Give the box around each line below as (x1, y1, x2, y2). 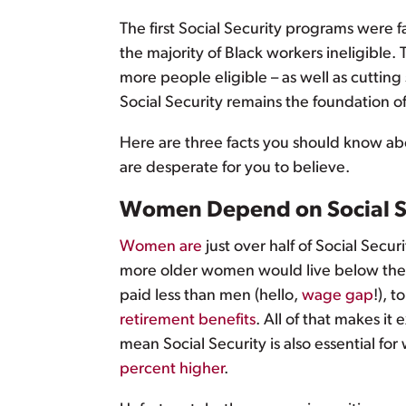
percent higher (120, 361, 224, 379)
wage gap (302, 287, 373, 305)
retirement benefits (120, 312, 256, 330)
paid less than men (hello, (120, 287, 302, 305)
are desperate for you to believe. (120, 159, 350, 178)
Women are (120, 238, 202, 256)
